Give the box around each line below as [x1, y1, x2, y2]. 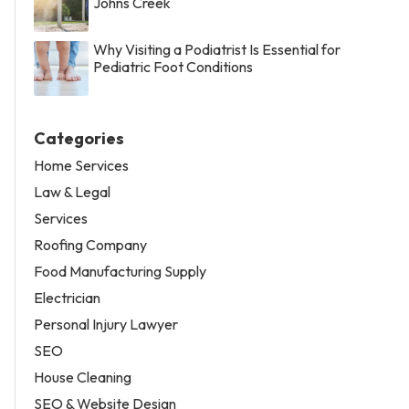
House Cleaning [34, 367, 131, 386]
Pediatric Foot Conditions [93, 57, 253, 76]
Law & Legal [34, 182, 110, 201]
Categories [34, 127, 124, 149]
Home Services [34, 155, 129, 174]
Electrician [34, 288, 100, 307]
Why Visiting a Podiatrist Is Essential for [93, 39, 341, 58]
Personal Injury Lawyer [34, 314, 178, 333]
